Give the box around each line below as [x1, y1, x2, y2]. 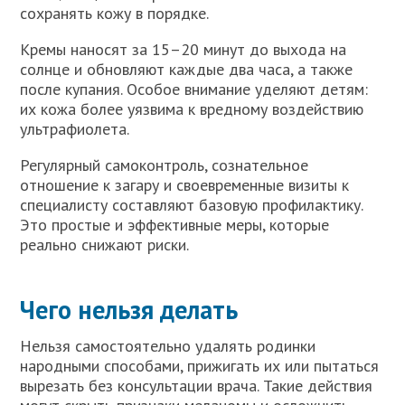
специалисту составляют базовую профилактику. [20, 194, 363, 216]
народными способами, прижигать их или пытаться [20, 355, 380, 377]
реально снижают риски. [20, 234, 190, 256]
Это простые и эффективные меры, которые [20, 214, 330, 236]
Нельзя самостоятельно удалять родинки [20, 335, 316, 357]
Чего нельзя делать [20, 293, 239, 327]
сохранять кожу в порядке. [20, 3, 210, 24]
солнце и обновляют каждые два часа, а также [20, 59, 353, 80]
